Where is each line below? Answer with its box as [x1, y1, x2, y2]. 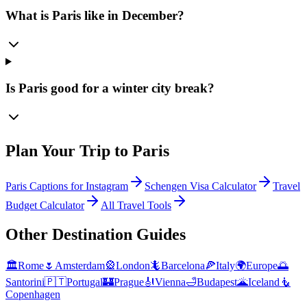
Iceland [248, 276, 280, 288]
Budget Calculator [5, 199, 84, 212]
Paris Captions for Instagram [5, 180, 128, 193]
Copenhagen [5, 288, 60, 301]
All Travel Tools [101, 199, 171, 212]
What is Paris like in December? [5, 8, 184, 23]
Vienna [155, 276, 186, 288]
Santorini [5, 276, 45, 288]
